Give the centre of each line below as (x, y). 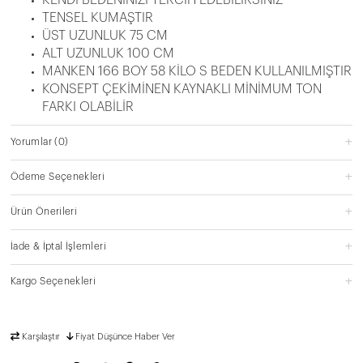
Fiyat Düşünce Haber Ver (125, 336)
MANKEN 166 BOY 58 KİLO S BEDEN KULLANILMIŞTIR (197, 71)
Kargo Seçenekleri (53, 281)
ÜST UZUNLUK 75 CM (105, 35)
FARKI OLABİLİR (88, 107)
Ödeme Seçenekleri (58, 176)
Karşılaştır (41, 336)
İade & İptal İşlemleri (58, 246)
